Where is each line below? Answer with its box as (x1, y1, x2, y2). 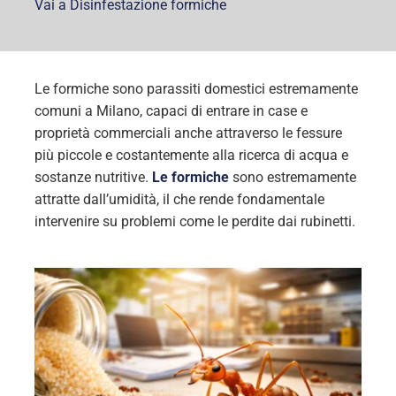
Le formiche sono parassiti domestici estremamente (34, 80, 358, 98)
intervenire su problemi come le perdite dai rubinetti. (34, 213, 355, 231)
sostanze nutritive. (34, 169, 152, 187)
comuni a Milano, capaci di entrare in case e (34, 103, 308, 120)
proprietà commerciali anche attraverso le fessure (34, 125, 342, 142)
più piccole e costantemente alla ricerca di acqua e (34, 147, 348, 164)
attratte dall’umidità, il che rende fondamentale (34, 191, 324, 209)
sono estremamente (228, 169, 356, 187)
